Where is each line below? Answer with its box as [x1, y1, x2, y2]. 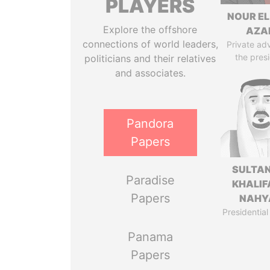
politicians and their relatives [84, 52, 216, 64]
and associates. [115, 67, 186, 79]
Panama [127, 230, 173, 244]
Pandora [127, 116, 174, 131]
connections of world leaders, [82, 38, 218, 50]
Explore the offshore [103, 24, 198, 36]
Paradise [125, 173, 175, 187]
